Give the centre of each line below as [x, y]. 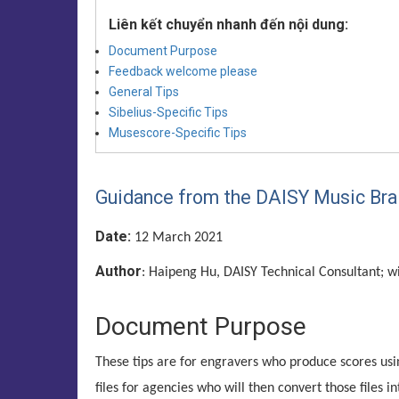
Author [118, 271]
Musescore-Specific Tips [178, 133]
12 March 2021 [177, 238]
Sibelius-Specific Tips [168, 112]
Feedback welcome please [183, 71]
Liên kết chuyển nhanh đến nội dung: [228, 24]
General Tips [144, 92]
